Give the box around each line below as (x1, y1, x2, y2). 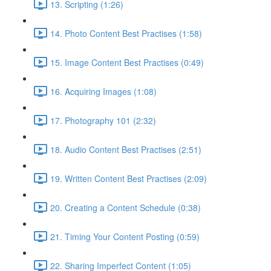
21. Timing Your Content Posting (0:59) (50, 230, 200, 243)
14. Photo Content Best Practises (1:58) (50, 27, 202, 39)
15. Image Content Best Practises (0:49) (50, 56, 204, 68)
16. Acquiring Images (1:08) (50, 85, 157, 97)
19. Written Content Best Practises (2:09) (50, 172, 207, 184)
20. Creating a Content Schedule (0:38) (50, 201, 201, 214)
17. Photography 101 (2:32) (50, 114, 156, 126)
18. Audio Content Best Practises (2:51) (50, 143, 201, 155)
